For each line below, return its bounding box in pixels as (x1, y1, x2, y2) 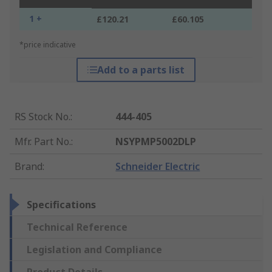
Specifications (27, 198, 96, 212)
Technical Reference (27, 220, 127, 234)
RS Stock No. (15, 110, 70, 124)
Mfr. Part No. (15, 135, 71, 149)
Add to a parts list (97, 63, 185, 77)
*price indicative (19, 39, 76, 50)
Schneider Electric (115, 160, 200, 174)
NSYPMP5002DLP (115, 135, 197, 149)
